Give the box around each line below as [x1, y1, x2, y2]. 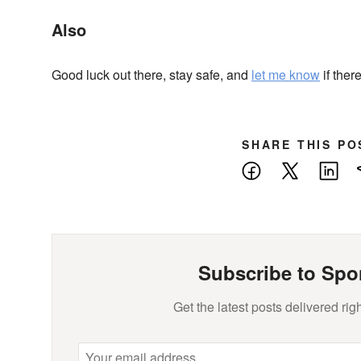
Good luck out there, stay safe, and [52, 65, 251, 85]
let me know [251, 65, 320, 85]
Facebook [263, 160, 319, 179]
